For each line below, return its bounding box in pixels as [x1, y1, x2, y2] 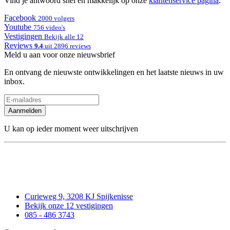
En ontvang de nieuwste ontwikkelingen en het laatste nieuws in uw [4, 68, 224, 77]
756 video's [33, 24, 65, 32]
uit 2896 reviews [43, 42, 91, 50]
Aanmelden [8, 107, 42, 115]
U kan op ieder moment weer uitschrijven [4, 124, 138, 133]
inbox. [4, 77, 25, 86]
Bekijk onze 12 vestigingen [25, 201, 113, 210]
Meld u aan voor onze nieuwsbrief [4, 50, 115, 60]
